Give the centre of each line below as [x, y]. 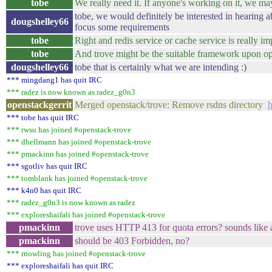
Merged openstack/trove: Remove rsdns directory [171, 105]
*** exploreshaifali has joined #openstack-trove [86, 215]
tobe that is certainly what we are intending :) [161, 67]
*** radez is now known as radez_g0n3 [71, 92]
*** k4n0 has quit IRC [44, 190]
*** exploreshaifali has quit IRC [60, 266]
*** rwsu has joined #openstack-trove [69, 130]
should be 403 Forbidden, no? [132, 241]
